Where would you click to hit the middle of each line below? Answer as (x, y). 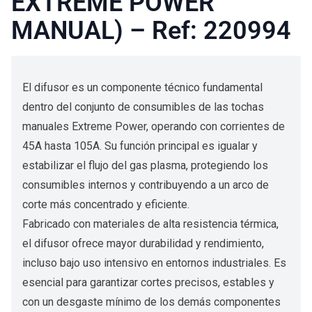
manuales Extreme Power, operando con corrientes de (154, 126)
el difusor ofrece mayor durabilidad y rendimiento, (143, 243)
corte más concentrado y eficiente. (106, 204)
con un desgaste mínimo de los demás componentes (151, 302)
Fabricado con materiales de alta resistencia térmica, (150, 224)
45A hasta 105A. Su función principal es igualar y (140, 146)
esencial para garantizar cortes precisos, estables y (148, 282)
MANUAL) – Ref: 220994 (151, 31)
